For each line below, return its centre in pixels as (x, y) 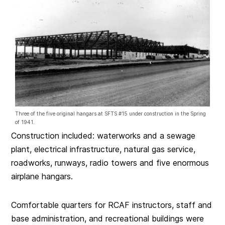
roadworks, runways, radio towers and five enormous (110, 163)
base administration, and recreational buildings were (108, 219)
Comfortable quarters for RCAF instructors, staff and (112, 205)
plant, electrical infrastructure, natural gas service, (103, 149)
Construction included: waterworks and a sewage (103, 136)
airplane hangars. (42, 177)
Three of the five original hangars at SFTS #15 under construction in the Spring (111, 114)
